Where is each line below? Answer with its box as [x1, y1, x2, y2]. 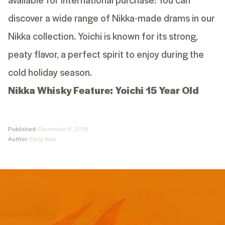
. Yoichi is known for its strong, [74, 29, 198, 43]
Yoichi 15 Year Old [115, 83, 199, 97]
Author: [8, 135, 30, 143]
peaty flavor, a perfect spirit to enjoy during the [8, 47, 204, 61]
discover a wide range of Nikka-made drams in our [8, 11, 215, 25]
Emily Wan [30, 135, 56, 143]
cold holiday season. [8, 65, 92, 79]
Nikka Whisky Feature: [8, 83, 115, 97]
